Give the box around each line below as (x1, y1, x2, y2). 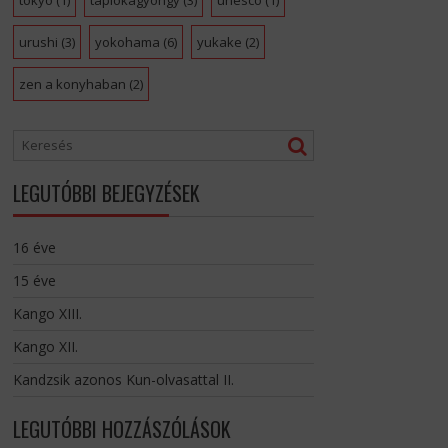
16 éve (12, 238, 56, 258)
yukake (196, 33, 242, 52)
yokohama (94, 33, 160, 52)
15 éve (12, 271, 56, 291)
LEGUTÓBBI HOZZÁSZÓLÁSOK (12, 414, 231, 445)
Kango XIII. (12, 304, 82, 324)
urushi (18, 33, 58, 52)
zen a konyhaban (18, 75, 126, 94)
